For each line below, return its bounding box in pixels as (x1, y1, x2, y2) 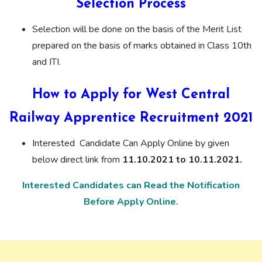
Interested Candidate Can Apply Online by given (32, 137, 229, 150)
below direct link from (32, 153, 120, 167)
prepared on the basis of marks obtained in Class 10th (32, 39, 251, 53)
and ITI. (32, 56, 61, 69)
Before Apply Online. (84, 195, 178, 209)
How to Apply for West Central (32, 88, 230, 102)
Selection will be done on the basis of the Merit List (32, 23, 242, 36)
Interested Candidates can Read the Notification (22, 179, 240, 192)
